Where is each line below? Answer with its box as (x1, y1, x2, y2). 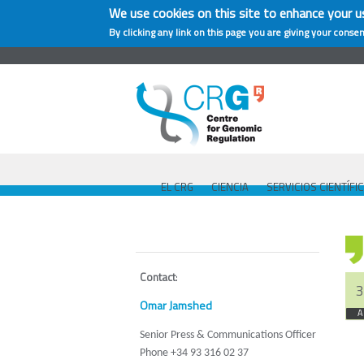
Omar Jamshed (140, 297, 212, 314)
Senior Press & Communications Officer (140, 329, 316, 341)
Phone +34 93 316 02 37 (140, 347, 249, 359)
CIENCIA (211, 179, 249, 195)
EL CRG (161, 179, 193, 195)
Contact (140, 269, 175, 285)
